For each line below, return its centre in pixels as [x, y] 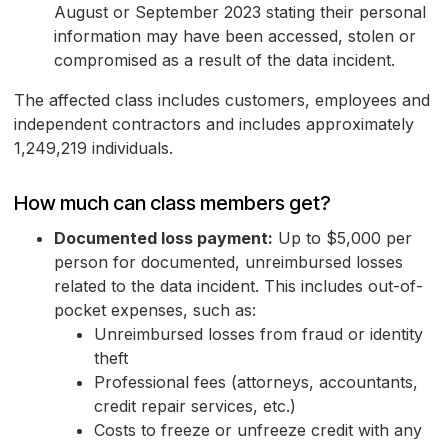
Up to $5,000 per [342, 238]
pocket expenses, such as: [155, 310]
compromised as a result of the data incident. [224, 60]
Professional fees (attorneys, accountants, [256, 382]
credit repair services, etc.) [195, 406]
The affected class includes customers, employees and [222, 100]
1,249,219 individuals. [93, 148]
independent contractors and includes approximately [214, 124]
